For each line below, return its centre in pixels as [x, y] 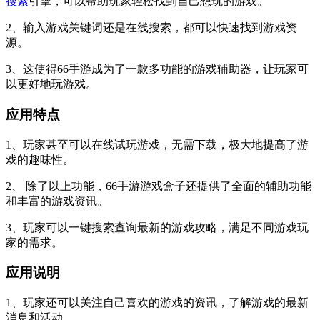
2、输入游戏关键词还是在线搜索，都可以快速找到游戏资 [151, 28]
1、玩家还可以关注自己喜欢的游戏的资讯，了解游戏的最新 [157, 303]
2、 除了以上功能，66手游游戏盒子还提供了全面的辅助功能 [159, 186]
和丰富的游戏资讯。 [57, 201]
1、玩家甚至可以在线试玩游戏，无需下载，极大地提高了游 [157, 144]
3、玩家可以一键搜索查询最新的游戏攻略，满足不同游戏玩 [157, 227]
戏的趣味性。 [40, 159]
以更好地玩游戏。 [51, 84]
